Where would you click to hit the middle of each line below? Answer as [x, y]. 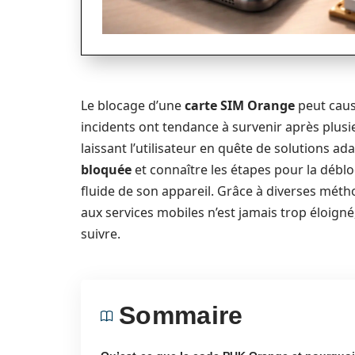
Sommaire [181, 315]
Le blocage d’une [133, 105]
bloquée [106, 170]
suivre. [101, 234]
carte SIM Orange [240, 105]
